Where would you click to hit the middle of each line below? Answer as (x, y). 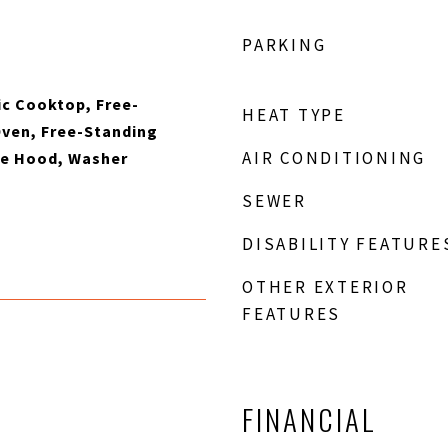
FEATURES (291, 314)
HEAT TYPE (294, 115)
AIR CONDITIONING (334, 158)
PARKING (284, 45)
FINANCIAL (309, 418)
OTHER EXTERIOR (325, 287)
